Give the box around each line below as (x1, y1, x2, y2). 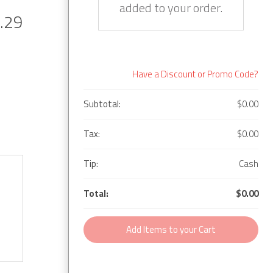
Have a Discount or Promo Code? (132, 66, 258, 81)
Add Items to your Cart (126, 222, 216, 236)
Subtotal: (83, 96, 121, 111)
